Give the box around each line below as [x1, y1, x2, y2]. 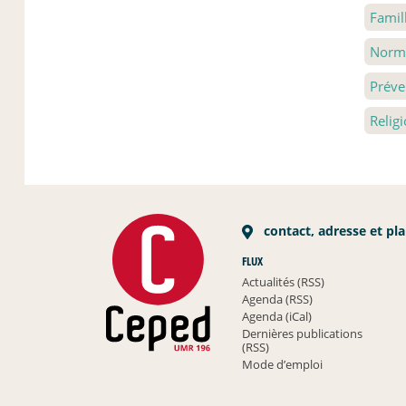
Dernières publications [242, 324, 363, 342]
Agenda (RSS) [242, 290, 314, 307]
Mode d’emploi [242, 355, 324, 372]
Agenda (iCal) [242, 307, 313, 324]
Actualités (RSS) [242, 273, 325, 290]
